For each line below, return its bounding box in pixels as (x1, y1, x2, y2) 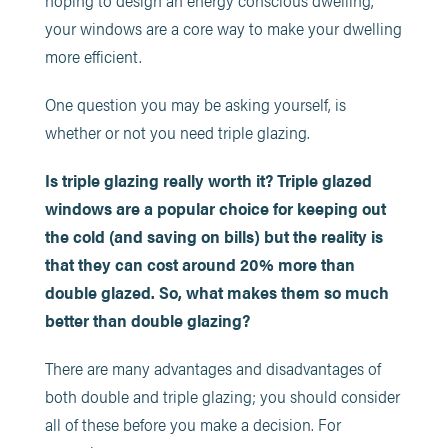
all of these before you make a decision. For (44, 412, 341, 436)
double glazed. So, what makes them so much (44, 280, 389, 304)
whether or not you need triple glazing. (44, 120, 310, 144)
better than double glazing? (44, 308, 250, 332)
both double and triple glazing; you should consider (44, 384, 400, 408)
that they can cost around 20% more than (44, 252, 355, 276)
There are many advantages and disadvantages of (44, 356, 381, 380)
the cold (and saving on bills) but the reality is (44, 224, 383, 248)
